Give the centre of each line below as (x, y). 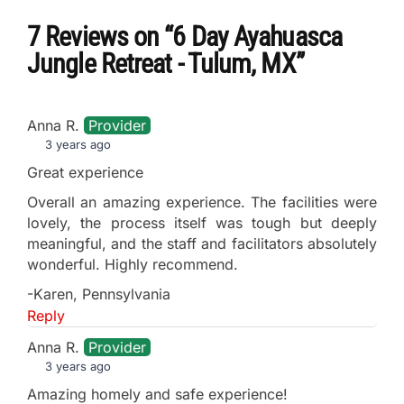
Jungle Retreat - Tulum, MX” (165, 63)
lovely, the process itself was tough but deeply (202, 222)
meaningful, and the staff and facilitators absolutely (202, 243)
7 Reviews (80, 36)
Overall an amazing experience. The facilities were (202, 202)
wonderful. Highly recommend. (133, 264)
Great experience (85, 172)
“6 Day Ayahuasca (253, 36)
